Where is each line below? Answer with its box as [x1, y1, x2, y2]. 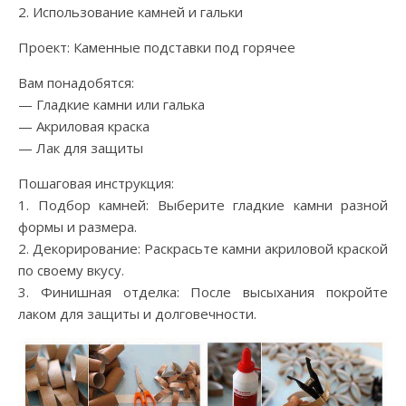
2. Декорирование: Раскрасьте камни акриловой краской [18, 239, 388, 258]
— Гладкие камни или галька [18, 95, 205, 114]
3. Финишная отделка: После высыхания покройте [18, 283, 388, 302]
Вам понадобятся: [18, 73, 134, 92]
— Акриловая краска [18, 117, 150, 136]
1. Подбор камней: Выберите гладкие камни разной [18, 196, 388, 215]
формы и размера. [18, 217, 137, 237]
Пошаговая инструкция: [18, 174, 174, 193]
